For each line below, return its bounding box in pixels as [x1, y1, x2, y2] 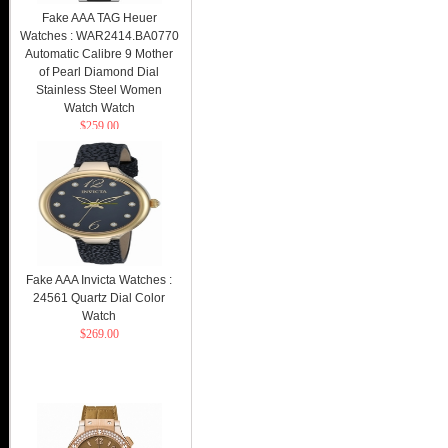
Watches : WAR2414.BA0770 [19, 29, 179, 43]
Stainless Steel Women [36, 83, 162, 97]
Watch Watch [63, 101, 135, 115]
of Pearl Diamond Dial [39, 65, 159, 79]
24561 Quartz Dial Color [33, 291, 165, 305]
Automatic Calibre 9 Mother [25, 47, 173, 61]
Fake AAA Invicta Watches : [26, 273, 172, 287]
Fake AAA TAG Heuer [41, 11, 157, 25]
